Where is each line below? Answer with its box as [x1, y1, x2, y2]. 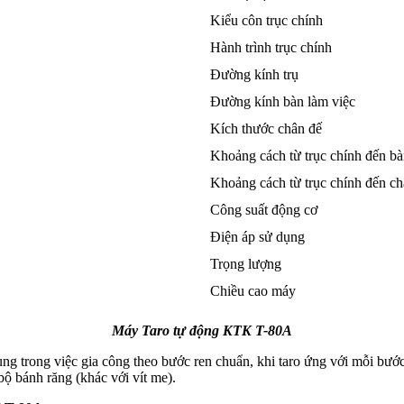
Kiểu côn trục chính [210, 13, 323, 28]
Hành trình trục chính [210, 40, 332, 55]
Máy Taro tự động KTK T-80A [112, 323, 292, 338]
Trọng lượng [210, 256, 281, 271]
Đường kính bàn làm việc [210, 94, 355, 109]
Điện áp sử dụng [210, 229, 305, 244]
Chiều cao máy [210, 283, 296, 298]
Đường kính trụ [210, 67, 298, 82]
